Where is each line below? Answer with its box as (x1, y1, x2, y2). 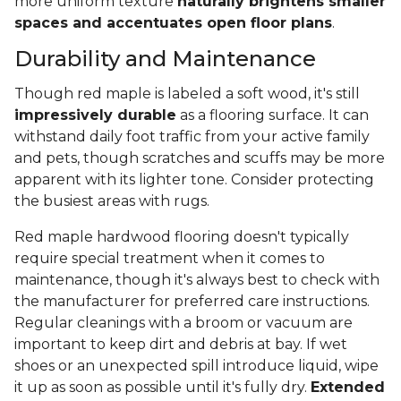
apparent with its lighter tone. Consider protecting (14, 171, 374, 189)
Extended (311, 379, 385, 397)
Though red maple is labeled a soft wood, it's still (14, 85, 360, 103)
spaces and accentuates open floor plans (14, 14, 332, 32)
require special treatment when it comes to (14, 250, 325, 268)
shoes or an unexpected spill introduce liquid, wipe (14, 357, 379, 375)
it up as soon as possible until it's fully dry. (14, 379, 311, 397)
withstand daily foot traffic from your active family (14, 128, 370, 146)
